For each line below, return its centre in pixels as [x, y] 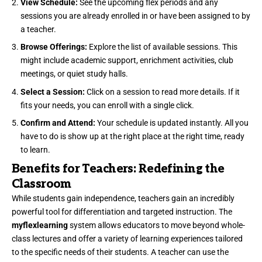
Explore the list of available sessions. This [162, 47]
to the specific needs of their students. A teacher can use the [120, 252]
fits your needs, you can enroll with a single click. [107, 105]
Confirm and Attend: [58, 123]
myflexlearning [40, 225]
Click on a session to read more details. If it [162, 92]
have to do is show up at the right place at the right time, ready [132, 137]
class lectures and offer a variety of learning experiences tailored [127, 238]
